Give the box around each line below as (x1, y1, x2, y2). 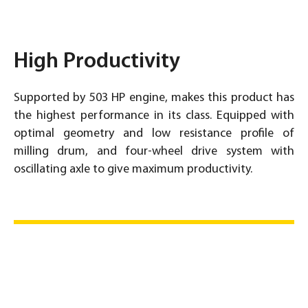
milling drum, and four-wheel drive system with (14, 144, 294, 158)
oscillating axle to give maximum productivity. (14, 162, 252, 176)
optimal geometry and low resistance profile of (14, 126, 294, 140)
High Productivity (14, 50, 180, 73)
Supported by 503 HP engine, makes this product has (14, 91, 294, 104)
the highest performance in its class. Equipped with (14, 109, 294, 122)
